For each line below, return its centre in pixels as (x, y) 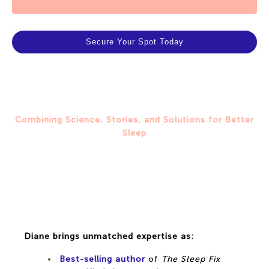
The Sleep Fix (191, 259)
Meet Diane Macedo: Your (134, 162)
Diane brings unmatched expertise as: (109, 236)
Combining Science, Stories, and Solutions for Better (134, 119)
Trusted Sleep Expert (134, 188)
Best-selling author (102, 259)
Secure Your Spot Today (134, 42)
